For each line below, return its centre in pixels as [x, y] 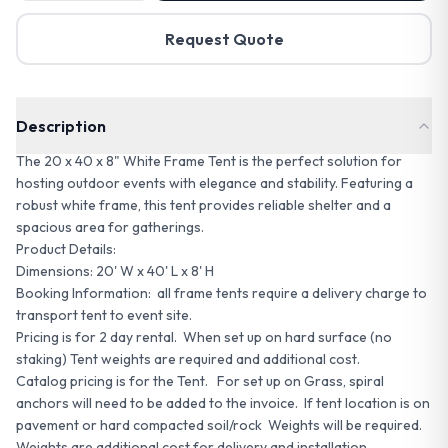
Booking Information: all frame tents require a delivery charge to [221, 293]
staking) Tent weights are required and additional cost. [188, 359]
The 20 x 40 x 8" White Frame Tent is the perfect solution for [209, 161]
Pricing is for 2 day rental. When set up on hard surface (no [204, 337]
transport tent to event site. [104, 315]
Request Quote [224, 39]
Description [61, 126]
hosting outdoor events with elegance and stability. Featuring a [214, 183]
